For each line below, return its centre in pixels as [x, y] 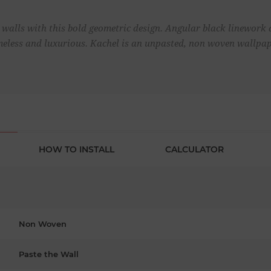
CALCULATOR [194, 149]
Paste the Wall [49, 254]
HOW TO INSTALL [77, 149]
